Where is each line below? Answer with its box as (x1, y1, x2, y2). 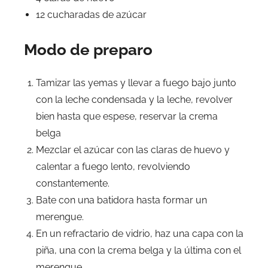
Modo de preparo (24, 41, 153, 59)
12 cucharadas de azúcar (36, 9, 147, 20)
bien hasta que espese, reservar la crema (36, 111, 218, 122)
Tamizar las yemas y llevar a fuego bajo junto (36, 77, 236, 89)
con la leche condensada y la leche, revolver (36, 94, 233, 105)
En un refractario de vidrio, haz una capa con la (36, 228, 243, 239)
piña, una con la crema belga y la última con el (36, 245, 241, 256)
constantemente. (36, 178, 109, 189)
